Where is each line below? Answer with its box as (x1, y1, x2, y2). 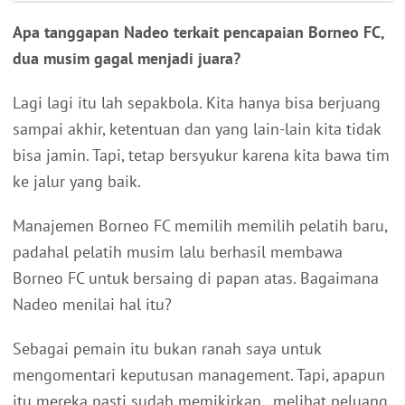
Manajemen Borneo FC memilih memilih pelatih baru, (13, 215, 387, 237)
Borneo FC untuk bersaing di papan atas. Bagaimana (13, 268, 379, 289)
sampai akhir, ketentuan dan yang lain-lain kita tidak (13, 118, 381, 140)
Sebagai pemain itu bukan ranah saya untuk (13, 338, 321, 360)
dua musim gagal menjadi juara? (13, 48, 240, 70)
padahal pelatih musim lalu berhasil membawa (13, 241, 343, 263)
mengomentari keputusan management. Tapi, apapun (13, 364, 385, 386)
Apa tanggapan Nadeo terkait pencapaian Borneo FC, (13, 22, 384, 43)
